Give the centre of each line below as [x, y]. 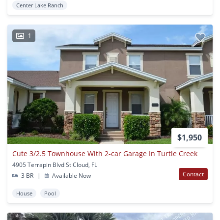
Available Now [71, 176]
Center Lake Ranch [40, 5]
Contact [193, 174]
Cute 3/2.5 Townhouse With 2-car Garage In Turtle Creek [105, 154]
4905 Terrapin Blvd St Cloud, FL [55, 165]
